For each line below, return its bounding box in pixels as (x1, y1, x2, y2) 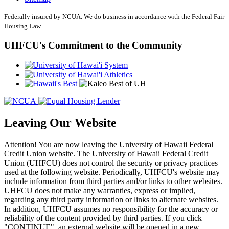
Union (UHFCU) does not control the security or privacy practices (4, 158, 218, 167)
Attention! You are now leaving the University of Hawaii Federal (4, 140, 213, 149)
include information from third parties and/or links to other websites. (4, 176, 222, 186)
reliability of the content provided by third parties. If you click (4, 213, 202, 222)
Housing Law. (4, 22, 42, 30)
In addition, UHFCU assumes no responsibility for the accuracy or (4, 204, 218, 213)
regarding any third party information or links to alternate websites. (4, 195, 218, 204)
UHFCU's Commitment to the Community (4, 40, 182, 51)
